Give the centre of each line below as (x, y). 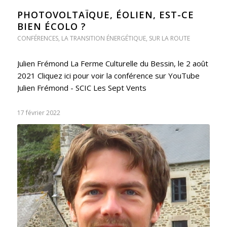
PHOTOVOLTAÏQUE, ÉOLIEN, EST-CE (105, 14)
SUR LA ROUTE (169, 38)
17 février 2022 (39, 112)
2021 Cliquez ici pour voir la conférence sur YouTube (108, 75)
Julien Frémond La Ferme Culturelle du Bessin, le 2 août (112, 63)
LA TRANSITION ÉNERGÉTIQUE (103, 38)
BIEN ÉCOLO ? (51, 26)
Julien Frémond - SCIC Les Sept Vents (82, 87)
